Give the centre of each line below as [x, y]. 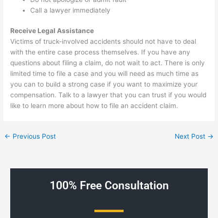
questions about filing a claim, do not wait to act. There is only [108, 63]
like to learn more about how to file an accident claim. [95, 106]
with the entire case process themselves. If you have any [100, 52]
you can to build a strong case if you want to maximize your [104, 84]
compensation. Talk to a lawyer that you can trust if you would [109, 95]
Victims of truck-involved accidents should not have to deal [103, 42]
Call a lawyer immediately [71, 10]
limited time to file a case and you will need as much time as [105, 74]
